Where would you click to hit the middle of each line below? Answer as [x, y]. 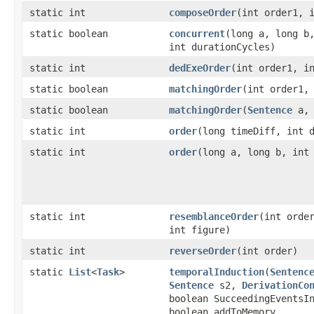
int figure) [200, 230]
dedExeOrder [200, 68]
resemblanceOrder [214, 217]
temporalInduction [217, 272]
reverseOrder [203, 251]
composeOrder [203, 13]
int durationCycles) [222, 47]
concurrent [197, 34]
